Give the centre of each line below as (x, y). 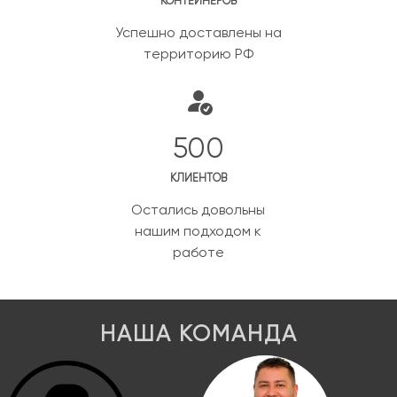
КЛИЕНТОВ (198, 179)
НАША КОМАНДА (198, 335)
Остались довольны (198, 211)
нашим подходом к (198, 232)
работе (198, 253)
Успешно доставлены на (198, 34)
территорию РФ (198, 55)
